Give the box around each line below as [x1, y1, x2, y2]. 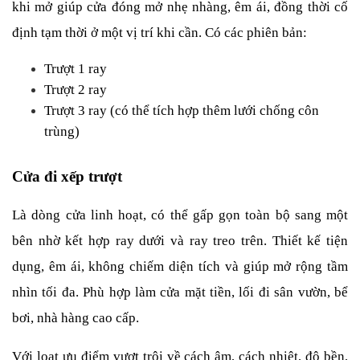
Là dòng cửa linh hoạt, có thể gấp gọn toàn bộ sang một [12, 207, 348, 223]
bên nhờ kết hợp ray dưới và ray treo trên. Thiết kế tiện [12, 233, 348, 248]
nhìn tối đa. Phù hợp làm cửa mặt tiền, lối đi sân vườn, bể [12, 284, 348, 300]
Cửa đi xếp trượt [12, 168, 122, 185]
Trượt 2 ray [44, 82, 107, 97]
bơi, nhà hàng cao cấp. [12, 310, 139, 325]
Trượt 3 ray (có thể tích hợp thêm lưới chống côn [44, 103, 319, 118]
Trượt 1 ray [44, 61, 107, 76]
